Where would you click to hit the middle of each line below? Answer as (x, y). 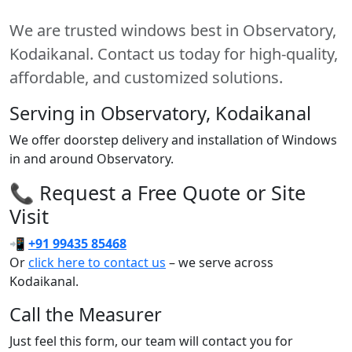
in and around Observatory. (92, 158)
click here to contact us (97, 262)
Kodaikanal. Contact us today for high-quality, (174, 53)
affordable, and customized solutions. (146, 77)
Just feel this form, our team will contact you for (151, 341)
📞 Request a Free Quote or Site (158, 192)
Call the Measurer (86, 314)
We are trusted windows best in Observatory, (173, 30)
